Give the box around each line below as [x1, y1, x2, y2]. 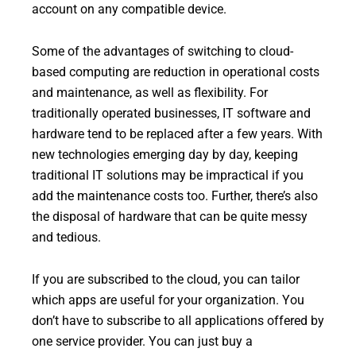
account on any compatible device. [32, 2, 226, 17]
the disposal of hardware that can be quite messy [32, 209, 308, 224]
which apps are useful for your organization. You [32, 293, 304, 308]
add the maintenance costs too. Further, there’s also [32, 188, 318, 203]
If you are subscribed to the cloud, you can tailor [32, 273, 300, 288]
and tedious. [32, 230, 101, 245]
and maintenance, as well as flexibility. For [32, 85, 268, 100]
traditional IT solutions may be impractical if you [32, 168, 304, 183]
